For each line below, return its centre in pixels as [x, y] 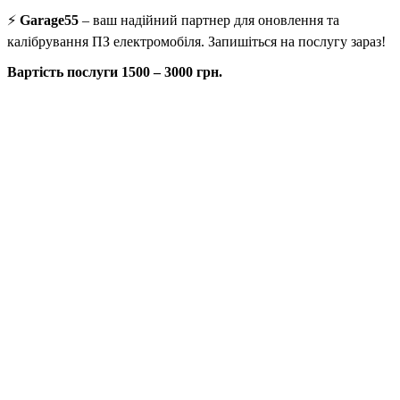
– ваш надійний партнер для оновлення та [209, 20]
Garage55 [49, 20]
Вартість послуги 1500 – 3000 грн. [117, 71]
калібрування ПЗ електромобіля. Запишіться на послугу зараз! [196, 41]
